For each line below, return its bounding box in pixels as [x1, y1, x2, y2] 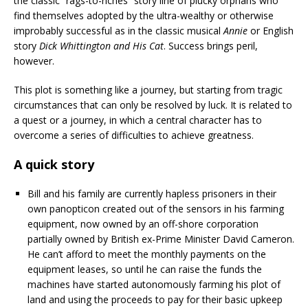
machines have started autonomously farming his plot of [27, 278, 280, 291]
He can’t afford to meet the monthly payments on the [27, 247, 266, 261]
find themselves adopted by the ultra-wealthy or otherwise [14, 9, 274, 23]
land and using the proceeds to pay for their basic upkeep [27, 293, 283, 307]
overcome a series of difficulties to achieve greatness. [14, 129, 254, 142]
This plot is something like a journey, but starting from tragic [14, 83, 283, 97]
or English [247, 24, 294, 38]
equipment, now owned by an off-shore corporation [27, 217, 258, 231]
